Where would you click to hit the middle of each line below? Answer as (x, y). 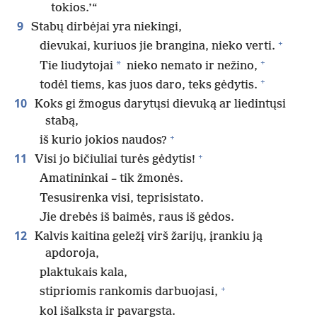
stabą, (62, 121)
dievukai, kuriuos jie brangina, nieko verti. (157, 47)
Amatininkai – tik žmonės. (111, 179)
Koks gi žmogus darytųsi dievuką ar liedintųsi (159, 104)
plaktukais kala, (83, 273)
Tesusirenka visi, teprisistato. (122, 198)
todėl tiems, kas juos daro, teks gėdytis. (149, 85)
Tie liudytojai (76, 66)
